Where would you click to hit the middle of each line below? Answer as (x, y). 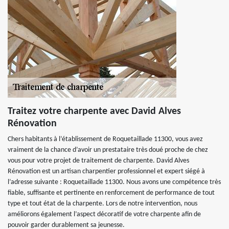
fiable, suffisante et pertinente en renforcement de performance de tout (111, 193)
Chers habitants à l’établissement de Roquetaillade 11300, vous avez (105, 139)
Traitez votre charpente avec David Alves (94, 111)
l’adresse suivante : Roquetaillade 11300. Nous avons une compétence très (114, 182)
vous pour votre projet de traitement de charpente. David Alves (98, 161)
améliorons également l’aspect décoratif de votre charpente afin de (104, 214)
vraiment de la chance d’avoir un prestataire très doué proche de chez (108, 150)
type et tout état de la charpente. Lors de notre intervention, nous (102, 204)
